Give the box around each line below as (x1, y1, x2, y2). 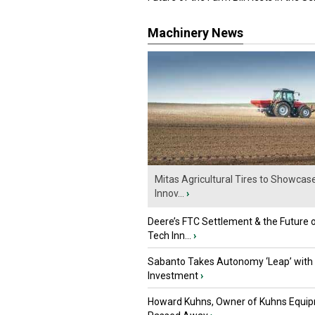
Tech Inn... (148, 230, 191, 242)
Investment (148, 270, 198, 282)
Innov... (155, 188, 184, 200)
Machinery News (148, 25, 243, 40)
